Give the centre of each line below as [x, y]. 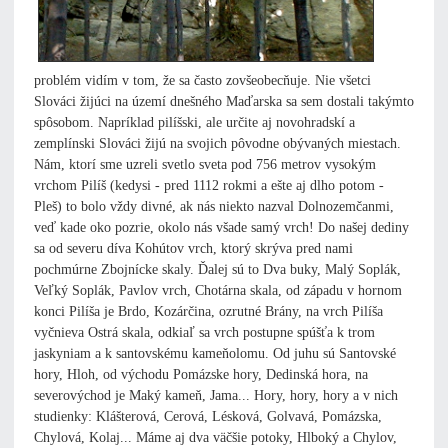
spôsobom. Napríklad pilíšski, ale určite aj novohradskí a [194, 123]
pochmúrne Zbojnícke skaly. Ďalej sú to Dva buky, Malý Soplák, [217, 270]
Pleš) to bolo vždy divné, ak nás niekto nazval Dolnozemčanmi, [214, 207]
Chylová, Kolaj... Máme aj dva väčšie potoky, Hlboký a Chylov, [215, 438]
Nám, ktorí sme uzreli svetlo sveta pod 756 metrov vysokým [205, 165]
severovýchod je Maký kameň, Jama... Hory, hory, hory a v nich [216, 396]
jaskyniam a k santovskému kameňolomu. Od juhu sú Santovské [215, 354]
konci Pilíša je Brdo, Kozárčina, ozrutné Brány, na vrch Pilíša [208, 312]
